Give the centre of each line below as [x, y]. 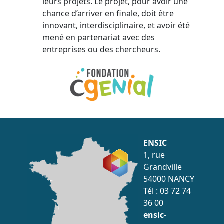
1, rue [154, 155]
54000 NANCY [169, 179]
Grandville [162, 167]
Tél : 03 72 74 [167, 191]
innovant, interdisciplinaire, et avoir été [116, 25]
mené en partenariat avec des [98, 37]
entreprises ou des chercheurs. [101, 49]
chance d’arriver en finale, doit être [108, 13]
